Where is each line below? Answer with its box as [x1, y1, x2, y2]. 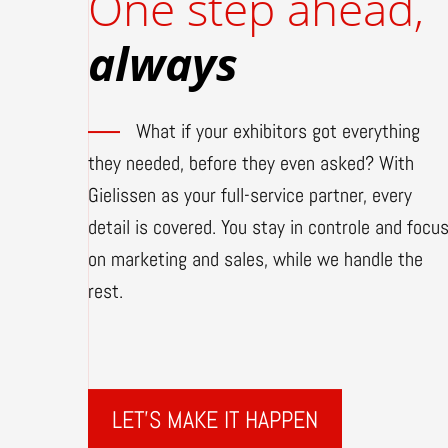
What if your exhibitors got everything [136, 118, 420, 145]
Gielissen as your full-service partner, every [88, 182, 412, 209]
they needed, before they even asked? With [88, 150, 414, 177]
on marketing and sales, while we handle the [88, 246, 423, 273]
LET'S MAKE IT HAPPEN [112, 403, 318, 435]
